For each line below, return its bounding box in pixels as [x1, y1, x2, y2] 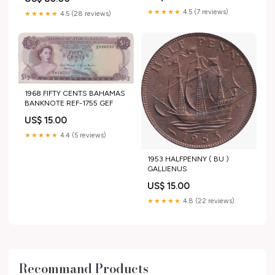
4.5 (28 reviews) [58, 10, 111, 18]
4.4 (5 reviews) [58, 131, 106, 139]
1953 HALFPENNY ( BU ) [147, 154, 229, 163]
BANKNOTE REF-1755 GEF [25, 98, 113, 107]
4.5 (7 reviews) [181, 8, 228, 17]
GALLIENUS [147, 164, 187, 173]
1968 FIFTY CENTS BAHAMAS [25, 88, 125, 98]
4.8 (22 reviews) [181, 196, 234, 205]
